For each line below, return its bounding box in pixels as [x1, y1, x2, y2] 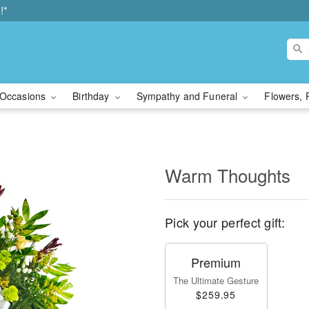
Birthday [72, 89, 112, 103]
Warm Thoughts [165, 162, 290, 188]
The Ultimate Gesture [173, 274, 259, 287]
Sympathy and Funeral [136, 89, 241, 103]
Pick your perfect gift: [165, 213, 285, 231]
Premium [191, 253, 241, 271]
